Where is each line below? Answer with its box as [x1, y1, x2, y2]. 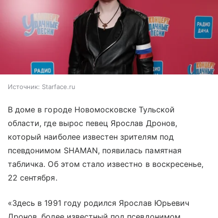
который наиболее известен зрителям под [8, 132, 174, 142]
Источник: [8, 83, 40, 91]
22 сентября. [8, 173, 57, 183]
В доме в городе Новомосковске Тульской [8, 105, 175, 115]
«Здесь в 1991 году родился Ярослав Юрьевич [8, 198, 190, 208]
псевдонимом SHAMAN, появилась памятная [8, 145, 182, 156]
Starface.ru [42, 83, 75, 91]
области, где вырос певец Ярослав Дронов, [8, 118, 177, 128]
